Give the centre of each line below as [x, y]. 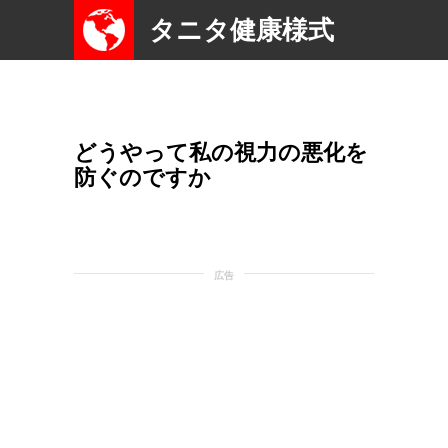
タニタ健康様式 [241, 30]
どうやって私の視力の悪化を [221, 152]
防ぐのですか [142, 177]
